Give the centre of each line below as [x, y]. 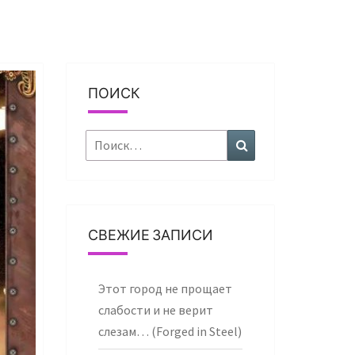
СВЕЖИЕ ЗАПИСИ [150, 235]
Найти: [105, 139]
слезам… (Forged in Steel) [170, 331]
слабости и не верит [155, 310]
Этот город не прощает [165, 288]
